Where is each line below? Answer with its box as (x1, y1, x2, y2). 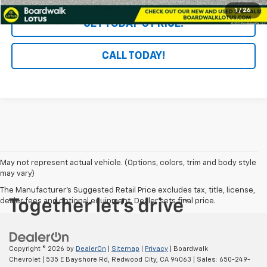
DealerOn (76, 245, 106, 252)
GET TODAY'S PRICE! (83, 18, 184, 29)
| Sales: (191, 256, 219, 263)
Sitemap (111, 245, 139, 252)
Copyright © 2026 (9, 245, 66, 252)
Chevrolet (9, 256, 41, 263)
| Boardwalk (168, 245, 208, 252)
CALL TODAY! (102, 50, 166, 61)
